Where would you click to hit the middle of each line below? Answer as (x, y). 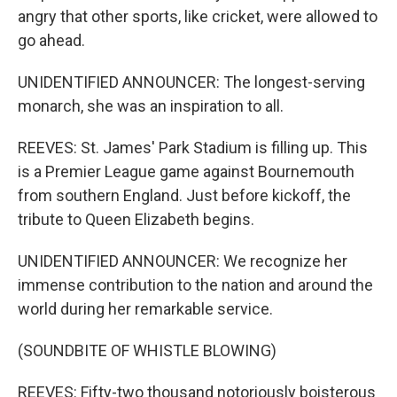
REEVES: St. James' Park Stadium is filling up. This (193, 147)
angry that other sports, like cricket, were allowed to (198, 16)
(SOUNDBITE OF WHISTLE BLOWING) (147, 350)
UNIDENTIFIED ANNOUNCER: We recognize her (183, 261)
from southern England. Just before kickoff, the (184, 195)
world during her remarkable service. (145, 308)
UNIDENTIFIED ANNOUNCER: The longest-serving (191, 82)
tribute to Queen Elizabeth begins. (136, 219)
